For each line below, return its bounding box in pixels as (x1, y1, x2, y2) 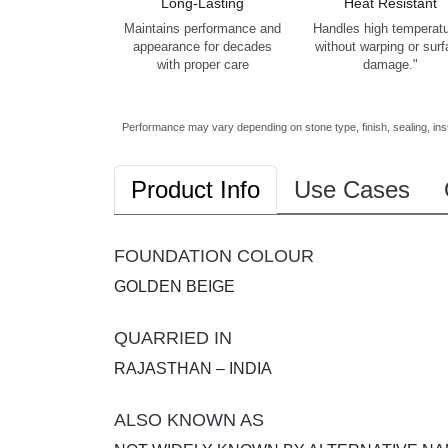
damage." (362, 57, 418, 72)
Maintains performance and (124, 21, 282, 36)
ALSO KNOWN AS (114, 409, 264, 430)
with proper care (156, 57, 249, 72)
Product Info (131, 175, 260, 203)
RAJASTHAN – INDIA (114, 359, 272, 377)
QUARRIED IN (114, 327, 232, 348)
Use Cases (294, 175, 410, 203)
